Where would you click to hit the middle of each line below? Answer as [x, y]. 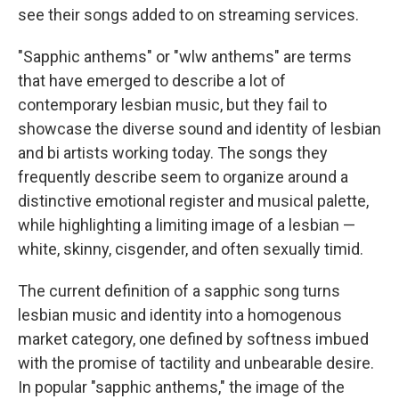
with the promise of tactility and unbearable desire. [196, 363]
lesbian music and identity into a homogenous [180, 315]
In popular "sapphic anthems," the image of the [181, 387]
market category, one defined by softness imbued [193, 339]
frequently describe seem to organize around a [183, 177]
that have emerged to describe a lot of [152, 81]
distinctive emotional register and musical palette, [193, 201]
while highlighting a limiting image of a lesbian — [187, 225]
